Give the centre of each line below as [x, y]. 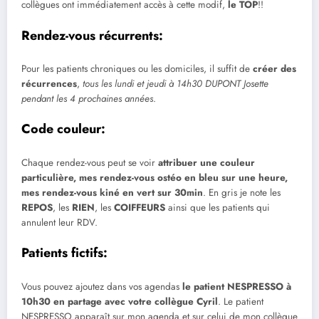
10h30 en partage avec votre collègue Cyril [120, 301]
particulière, [49, 177]
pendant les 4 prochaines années [87, 99]
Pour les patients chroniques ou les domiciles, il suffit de [137, 69]
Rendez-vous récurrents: [92, 35]
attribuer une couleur [206, 162]
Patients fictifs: [64, 253]
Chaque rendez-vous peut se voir [90, 162]
